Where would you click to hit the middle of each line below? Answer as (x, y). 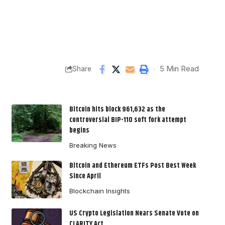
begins (79, 130)
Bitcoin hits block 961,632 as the (117, 109)
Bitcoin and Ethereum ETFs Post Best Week (132, 165)
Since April (85, 176)
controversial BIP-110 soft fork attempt (128, 120)
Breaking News (93, 145)
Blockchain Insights (99, 191)
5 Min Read (179, 69)
